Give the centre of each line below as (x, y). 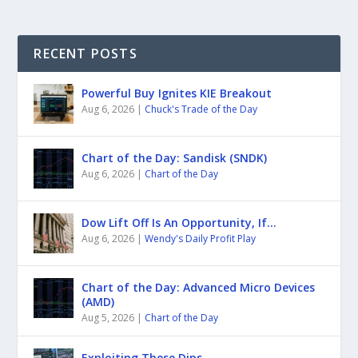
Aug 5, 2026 (108, 317)
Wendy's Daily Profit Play (201, 238)
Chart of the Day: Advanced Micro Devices (199, 287)
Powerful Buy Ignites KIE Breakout (177, 93)
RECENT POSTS (86, 53)
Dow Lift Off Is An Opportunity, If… (179, 222)
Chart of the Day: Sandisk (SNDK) (175, 157)
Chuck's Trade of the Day (201, 109)
